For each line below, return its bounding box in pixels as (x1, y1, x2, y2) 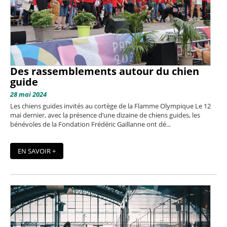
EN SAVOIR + (18, 146, 56, 156)
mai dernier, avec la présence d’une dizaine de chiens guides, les (10, 110, 200, 120)
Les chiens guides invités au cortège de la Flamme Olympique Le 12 (10, 101, 211, 110)
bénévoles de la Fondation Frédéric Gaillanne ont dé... (10, 119, 171, 129)
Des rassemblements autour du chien (10, 64, 199, 78)
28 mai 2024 (10, 89, 47, 99)
